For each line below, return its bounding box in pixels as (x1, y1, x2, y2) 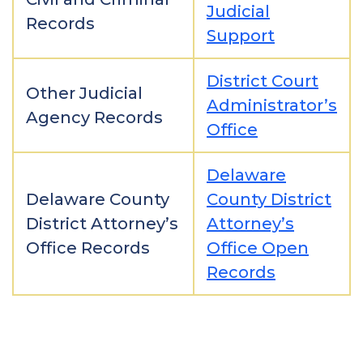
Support (207, 26, 275, 45)
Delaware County (26, 190, 169, 209)
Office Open (207, 238, 309, 258)
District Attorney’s (26, 214, 178, 233)
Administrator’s (207, 96, 337, 115)
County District (207, 190, 331, 209)
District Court (207, 71, 318, 91)
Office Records (26, 238, 150, 258)
